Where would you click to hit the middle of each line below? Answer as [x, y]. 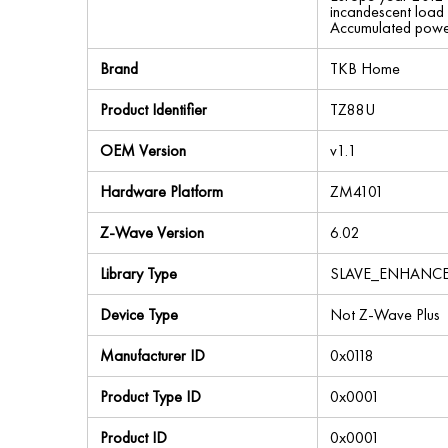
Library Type [138, 273]
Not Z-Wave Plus [385, 314]
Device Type [139, 314]
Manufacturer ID [152, 355]
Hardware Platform [161, 191]
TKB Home [365, 68]
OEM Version [143, 150]
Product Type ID [150, 396]
